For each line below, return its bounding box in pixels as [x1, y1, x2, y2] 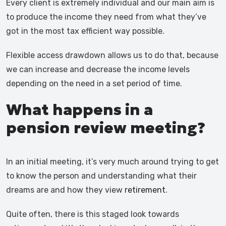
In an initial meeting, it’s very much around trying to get [6, 157, 219, 166]
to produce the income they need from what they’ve [6, 12, 206, 22]
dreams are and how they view [6, 185, 125, 195]
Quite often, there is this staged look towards [6, 209, 179, 219]
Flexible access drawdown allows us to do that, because [6, 50, 218, 60]
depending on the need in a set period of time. [6, 79, 182, 88]
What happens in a [6, 100, 153, 119]
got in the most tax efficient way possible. [6, 26, 164, 36]
